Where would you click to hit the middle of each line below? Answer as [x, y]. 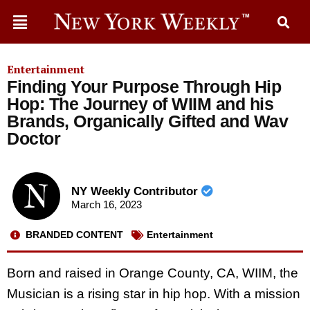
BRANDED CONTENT [74, 235]
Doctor [34, 138]
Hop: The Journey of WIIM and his [140, 104]
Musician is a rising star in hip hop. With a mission [154, 293]
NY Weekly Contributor [136, 192]
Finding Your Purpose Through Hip [144, 86]
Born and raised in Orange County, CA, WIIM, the [153, 273]
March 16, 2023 [106, 205]
